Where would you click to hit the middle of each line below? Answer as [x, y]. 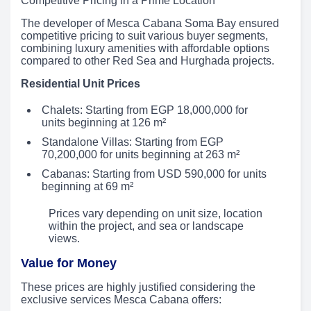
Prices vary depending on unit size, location [155, 213]
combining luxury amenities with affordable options [145, 48]
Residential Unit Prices [81, 83]
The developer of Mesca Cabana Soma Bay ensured [150, 23]
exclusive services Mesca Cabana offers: [121, 299]
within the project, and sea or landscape [146, 226]
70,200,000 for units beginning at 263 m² [141, 154]
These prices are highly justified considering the [138, 287]
